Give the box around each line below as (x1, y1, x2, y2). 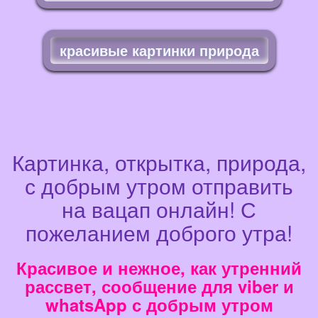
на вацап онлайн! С (62, 193, 256, 224)
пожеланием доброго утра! (26, 216, 292, 248)
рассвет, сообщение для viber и (24, 273, 294, 298)
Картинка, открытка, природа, (12, 146, 306, 177)
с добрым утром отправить (25, 170, 293, 201)
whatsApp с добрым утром (45, 292, 273, 317)
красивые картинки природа (59, 39, 259, 60)
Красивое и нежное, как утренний (16, 255, 302, 280)
